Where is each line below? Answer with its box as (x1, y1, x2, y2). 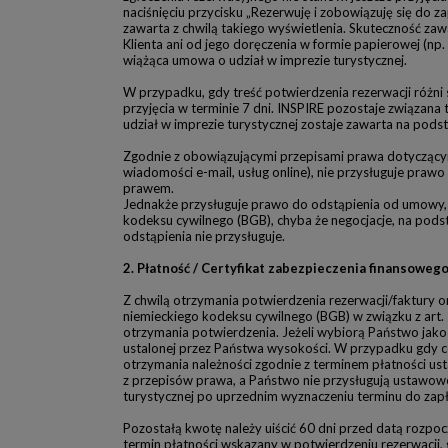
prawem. (123, 180, 174, 196)
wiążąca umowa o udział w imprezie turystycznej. (123, 52, 407, 68)
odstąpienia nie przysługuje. (123, 228, 285, 244)
